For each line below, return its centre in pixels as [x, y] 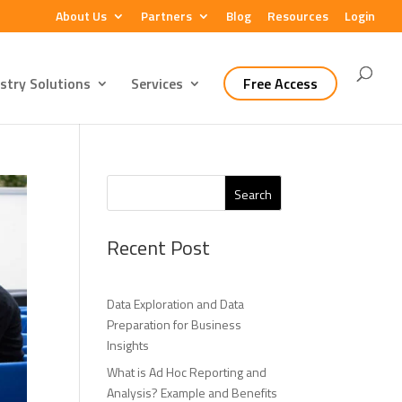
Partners [166, 15]
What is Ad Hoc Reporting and [187, 372]
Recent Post [159, 248]
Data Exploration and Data [176, 304]
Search [253, 194]
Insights [128, 345]
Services [157, 83]
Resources [298, 15]
